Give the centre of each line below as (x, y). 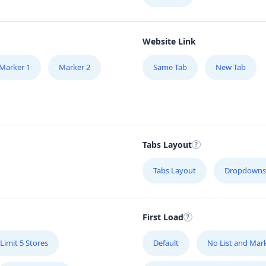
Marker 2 (75, 67)
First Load (163, 217)
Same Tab (170, 67)
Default (166, 243)
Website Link (169, 41)
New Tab (231, 67)
